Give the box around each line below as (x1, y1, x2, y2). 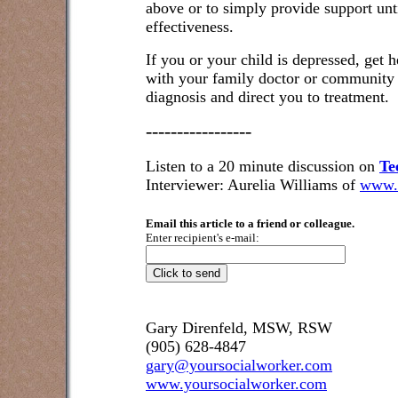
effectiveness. (146, 18, 234, 36)
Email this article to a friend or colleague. (146, 217, 354, 230)
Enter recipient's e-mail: (146, 231, 259, 244)
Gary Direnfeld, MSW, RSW (146, 319, 332, 337)
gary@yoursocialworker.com (146, 356, 332, 374)
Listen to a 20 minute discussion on (146, 157, 379, 175)
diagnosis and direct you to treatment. (146, 88, 389, 106)
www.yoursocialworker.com (146, 375, 327, 393)
